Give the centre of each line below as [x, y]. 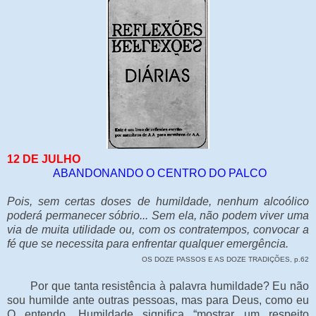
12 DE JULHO [44, 159]
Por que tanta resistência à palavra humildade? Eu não [158, 286]
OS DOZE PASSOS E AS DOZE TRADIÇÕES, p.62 [225, 259]
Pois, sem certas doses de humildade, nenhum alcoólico [158, 201]
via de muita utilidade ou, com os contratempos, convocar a [158, 229]
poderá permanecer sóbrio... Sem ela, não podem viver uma [158, 215]
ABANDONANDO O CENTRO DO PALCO [158, 173]
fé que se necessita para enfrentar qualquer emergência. [148, 243]
